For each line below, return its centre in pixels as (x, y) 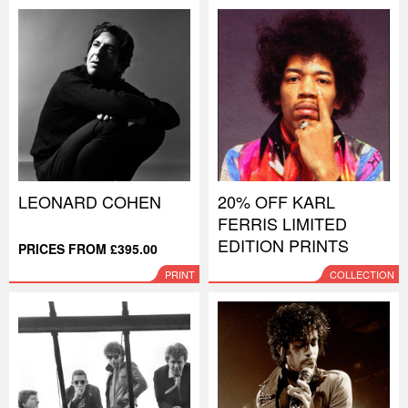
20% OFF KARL (276, 201)
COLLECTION (362, 274)
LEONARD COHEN (90, 201)
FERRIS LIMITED (282, 223)
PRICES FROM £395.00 (88, 249)
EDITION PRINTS (283, 245)
